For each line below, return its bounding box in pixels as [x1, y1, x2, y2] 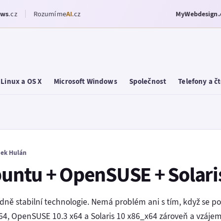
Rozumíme [33, 9, 66, 19]
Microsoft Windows [54, 76, 117, 86]
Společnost [129, 76, 167, 86]
